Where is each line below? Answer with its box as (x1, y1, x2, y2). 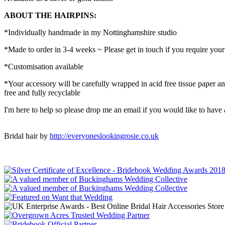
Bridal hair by (4, 131, 50, 140)
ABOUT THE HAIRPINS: (4, 11, 98, 20)
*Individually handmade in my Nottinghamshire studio (4, 28, 181, 37)
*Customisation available (4, 62, 83, 71)
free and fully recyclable (4, 88, 80, 97)
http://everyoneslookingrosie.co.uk (50, 131, 159, 140)
